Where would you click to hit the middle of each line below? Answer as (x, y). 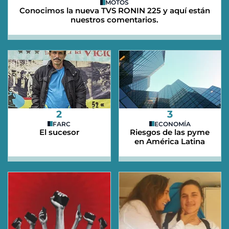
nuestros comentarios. (114, 20)
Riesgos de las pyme (170, 132)
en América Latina (170, 141)
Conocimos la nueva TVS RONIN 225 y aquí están (114, 10)
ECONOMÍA (172, 124)
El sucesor (59, 132)
